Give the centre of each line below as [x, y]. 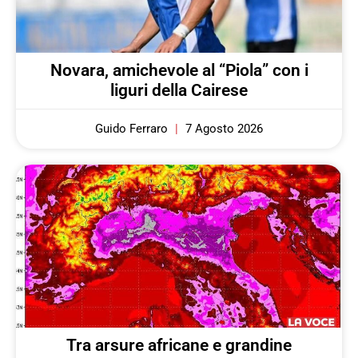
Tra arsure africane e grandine [179, 345]
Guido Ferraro [133, 128]
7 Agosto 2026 [223, 128]
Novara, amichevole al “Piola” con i [179, 70]
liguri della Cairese [179, 90]
